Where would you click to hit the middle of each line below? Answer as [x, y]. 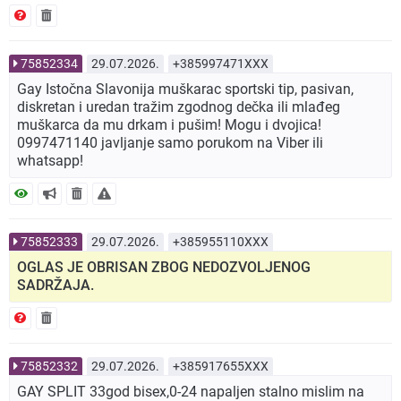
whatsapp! [50, 161]
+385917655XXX [221, 367]
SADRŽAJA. [55, 286]
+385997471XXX [221, 64]
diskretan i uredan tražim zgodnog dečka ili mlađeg [179, 107]
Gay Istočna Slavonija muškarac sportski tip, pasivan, [185, 90]
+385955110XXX [221, 242]
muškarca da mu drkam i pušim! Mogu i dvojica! [169, 125]
